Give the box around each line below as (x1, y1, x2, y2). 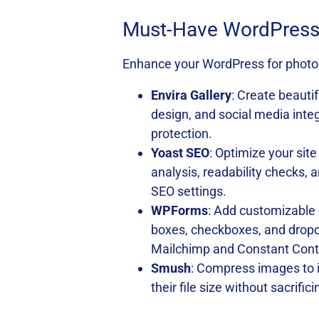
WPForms (151, 203, 208, 218)
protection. (151, 126, 212, 141)
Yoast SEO (151, 145, 209, 160)
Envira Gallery (151, 88, 231, 103)
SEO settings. (151, 184, 226, 199)
